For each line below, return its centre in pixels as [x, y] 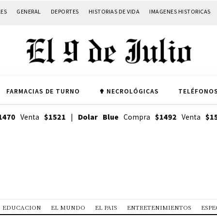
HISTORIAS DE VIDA [114, 11]
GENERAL [29, 11]
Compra [137, 117]
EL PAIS [106, 207]
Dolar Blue [98, 117]
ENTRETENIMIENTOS [159, 207]
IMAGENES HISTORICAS [180, 11]
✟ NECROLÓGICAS [129, 91]
